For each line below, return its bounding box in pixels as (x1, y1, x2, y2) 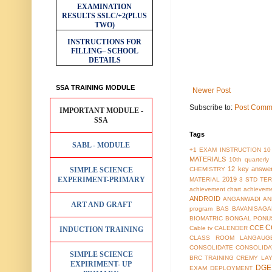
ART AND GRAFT (70, 200, 132, 209)
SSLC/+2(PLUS (97, 11, 147, 20)
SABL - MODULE (72, 140, 131, 149)
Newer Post (192, 86, 231, 95)
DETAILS (88, 55, 121, 64)
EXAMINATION (77, 2, 132, 11)
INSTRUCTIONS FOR (67, 37, 141, 46)
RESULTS (62, 11, 95, 20)
